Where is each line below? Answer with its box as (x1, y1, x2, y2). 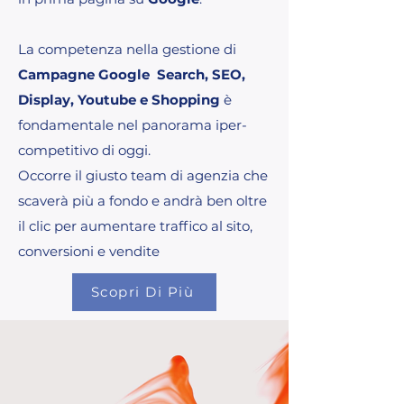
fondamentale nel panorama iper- (18, 115, 247, 133)
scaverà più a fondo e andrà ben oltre (18, 191, 267, 209)
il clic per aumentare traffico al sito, (18, 216, 252, 234)
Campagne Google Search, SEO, (18, 65, 245, 83)
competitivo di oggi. (18, 141, 151, 159)
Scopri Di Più (90, 283, 195, 301)
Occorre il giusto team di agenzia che (18, 166, 268, 184)
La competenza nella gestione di (18, 40, 236, 58)
